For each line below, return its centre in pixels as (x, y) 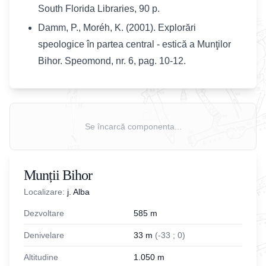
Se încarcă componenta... (133, 126)
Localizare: (45, 192)
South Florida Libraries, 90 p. (99, 9)
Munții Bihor (58, 175)
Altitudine (41, 257)
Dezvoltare (44, 213)
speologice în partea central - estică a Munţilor (134, 44)
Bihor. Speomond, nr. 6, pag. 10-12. (112, 61)
